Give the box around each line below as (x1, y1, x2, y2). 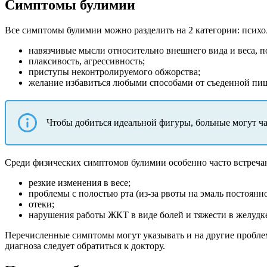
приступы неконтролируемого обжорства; (29, 66, 200, 77)
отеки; (29, 198, 54, 209)
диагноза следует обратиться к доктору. (5, 240, 165, 251)
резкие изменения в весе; (29, 177, 131, 188)
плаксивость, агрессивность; (29, 55, 145, 66)
